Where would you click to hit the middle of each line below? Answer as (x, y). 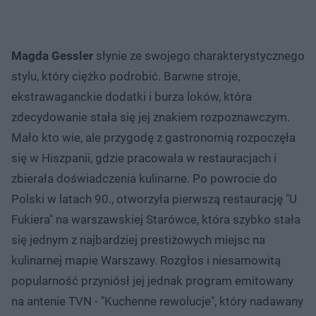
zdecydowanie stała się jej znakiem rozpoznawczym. (151, 117)
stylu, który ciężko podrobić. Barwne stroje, (126, 76)
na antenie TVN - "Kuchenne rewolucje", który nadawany (157, 301)
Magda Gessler (52, 55)
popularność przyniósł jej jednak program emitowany (152, 280)
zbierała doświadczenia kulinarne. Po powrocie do (144, 178)
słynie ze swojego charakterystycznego (199, 55)
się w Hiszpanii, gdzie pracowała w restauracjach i (144, 158)
